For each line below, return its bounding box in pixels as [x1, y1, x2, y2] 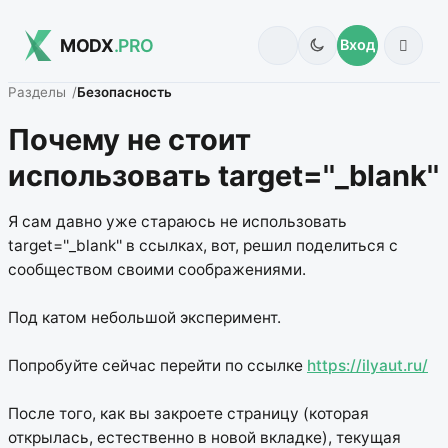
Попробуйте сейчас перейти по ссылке [8, 356, 307, 376]
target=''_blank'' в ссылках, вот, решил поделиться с [8, 236, 398, 256]
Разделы [8, 84, 66, 101]
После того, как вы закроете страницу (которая [8, 404, 369, 424]
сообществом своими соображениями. [8, 260, 306, 280]
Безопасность [77, 84, 173, 101]
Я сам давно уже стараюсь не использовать [8, 212, 347, 232]
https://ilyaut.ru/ [307, 356, 428, 376]
